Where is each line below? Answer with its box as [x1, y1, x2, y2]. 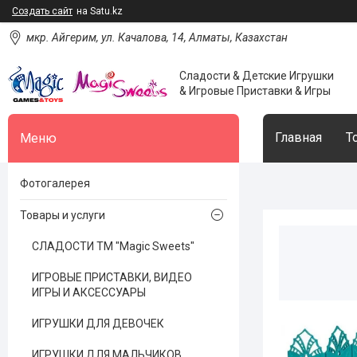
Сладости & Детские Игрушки [179, 69, 334, 82]
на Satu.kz [76, 6, 123, 17]
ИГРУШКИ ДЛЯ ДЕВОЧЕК [32, 317, 164, 330]
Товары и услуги [20, 209, 105, 222]
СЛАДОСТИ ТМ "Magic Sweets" [32, 240, 194, 253]
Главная [275, 130, 322, 145]
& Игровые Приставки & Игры [179, 84, 331, 97]
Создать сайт [12, 6, 73, 17]
